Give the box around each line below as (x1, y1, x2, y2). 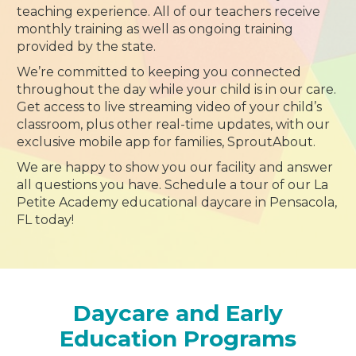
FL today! (17, 212, 75, 227)
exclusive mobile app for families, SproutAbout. (17, 134, 316, 149)
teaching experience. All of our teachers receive (17, 4, 321, 19)
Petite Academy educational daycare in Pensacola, (17, 195, 338, 210)
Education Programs (60, 325, 296, 352)
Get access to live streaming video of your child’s (17, 99, 323, 114)
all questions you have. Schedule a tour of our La (17, 177, 329, 192)
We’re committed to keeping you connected (17, 64, 302, 79)
